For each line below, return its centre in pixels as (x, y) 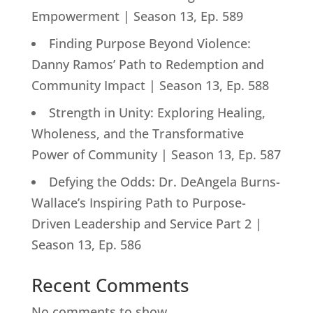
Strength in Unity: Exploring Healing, (157, 112)
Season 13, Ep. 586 (86, 244)
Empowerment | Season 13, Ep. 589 (137, 16)
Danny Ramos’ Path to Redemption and (147, 64)
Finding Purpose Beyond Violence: (150, 43)
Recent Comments (110, 285)
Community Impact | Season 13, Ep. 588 (150, 85)
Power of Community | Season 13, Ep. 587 (156, 154)
